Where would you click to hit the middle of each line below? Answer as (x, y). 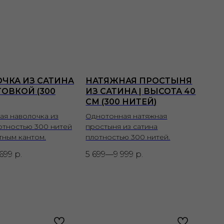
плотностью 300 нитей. (128, 137)
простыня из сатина (122, 127)
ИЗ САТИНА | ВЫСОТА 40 (141, 91)
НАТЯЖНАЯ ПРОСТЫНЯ (139, 81)
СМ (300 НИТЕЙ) (121, 102)
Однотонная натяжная (126, 116)
